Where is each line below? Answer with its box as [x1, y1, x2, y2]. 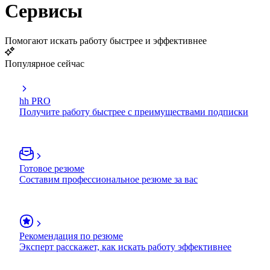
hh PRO [19, 95, 51, 106]
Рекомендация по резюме [19, 230, 123, 241]
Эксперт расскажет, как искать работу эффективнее [19, 241, 231, 252]
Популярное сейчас [5, 58, 84, 69]
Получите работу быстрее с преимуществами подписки [19, 106, 248, 117]
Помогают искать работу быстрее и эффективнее [5, 35, 207, 46]
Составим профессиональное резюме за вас [19, 174, 198, 184]
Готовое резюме [19, 163, 84, 174]
